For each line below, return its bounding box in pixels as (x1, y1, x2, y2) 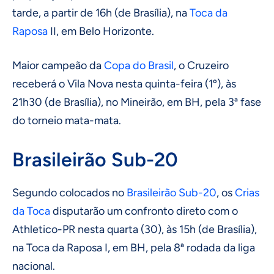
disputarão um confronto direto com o (50, 204, 238, 218)
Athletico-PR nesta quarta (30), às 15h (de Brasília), (12, 222, 257, 236)
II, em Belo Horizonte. (48, 24, 154, 38)
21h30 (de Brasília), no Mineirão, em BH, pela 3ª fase (12, 95, 261, 109)
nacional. (12, 259, 55, 273)
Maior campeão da (12, 58, 104, 72)
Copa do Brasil (104, 58, 174, 72)
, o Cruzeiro (174, 58, 229, 72)
